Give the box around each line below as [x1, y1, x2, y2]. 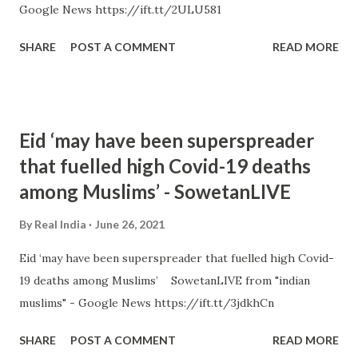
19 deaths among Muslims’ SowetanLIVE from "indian [19, 273, 310, 288]
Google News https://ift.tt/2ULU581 [19, 2, 221, 17]
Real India [34, 217, 86, 231]
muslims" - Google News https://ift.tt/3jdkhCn [19, 296, 274, 310]
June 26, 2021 [95, 217, 165, 231]
